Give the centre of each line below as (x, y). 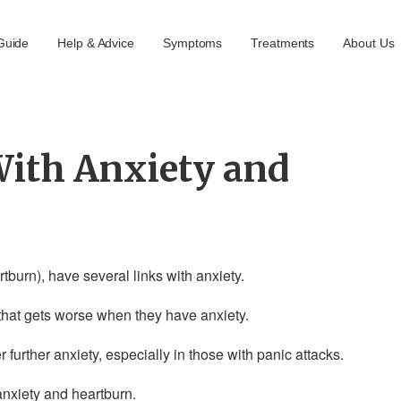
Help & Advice (96, 43)
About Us (369, 43)
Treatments (283, 43)
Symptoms (193, 43)
